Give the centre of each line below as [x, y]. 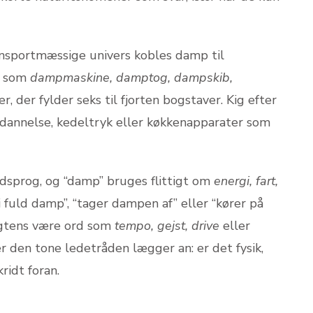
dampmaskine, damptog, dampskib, [131, 77]
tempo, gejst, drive [167, 225]
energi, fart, [246, 181]
